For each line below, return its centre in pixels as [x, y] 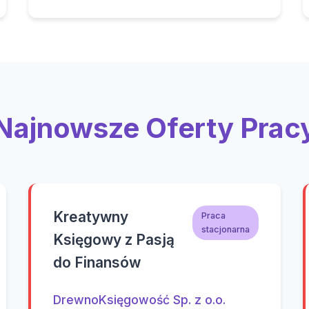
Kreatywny [91, 217]
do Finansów [97, 262]
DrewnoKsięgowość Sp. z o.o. [140, 300]
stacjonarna [225, 229]
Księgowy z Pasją [114, 240]
